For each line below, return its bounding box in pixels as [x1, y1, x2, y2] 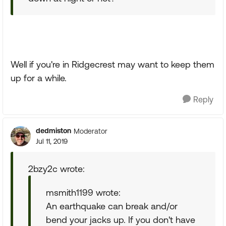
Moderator [74, 127, 107, 135]
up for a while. [11, 73, 67, 83]
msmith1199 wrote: [46, 187, 121, 198]
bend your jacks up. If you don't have [46, 214, 195, 225]
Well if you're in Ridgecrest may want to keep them [11, 59, 214, 70]
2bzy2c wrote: [28, 163, 85, 174]
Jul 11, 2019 [36, 137, 68, 145]
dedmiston [36, 127, 71, 135]
